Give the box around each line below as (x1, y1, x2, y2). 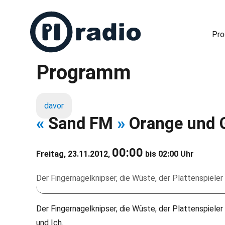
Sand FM (44, 114, 117, 133)
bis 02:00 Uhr (143, 149, 194, 159)
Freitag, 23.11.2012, (36, 149, 112, 159)
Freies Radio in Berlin (30, 63, 90, 71)
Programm (36, 61, 131, 84)
